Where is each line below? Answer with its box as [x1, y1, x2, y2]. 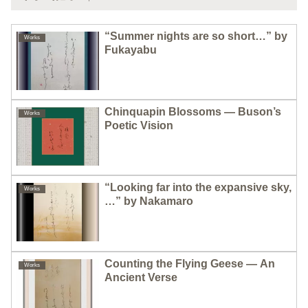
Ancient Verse [104, 271, 177, 283]
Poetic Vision [104, 120, 173, 132]
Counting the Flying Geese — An [104, 257, 275, 269]
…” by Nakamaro [104, 195, 193, 208]
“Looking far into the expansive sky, [104, 181, 291, 194]
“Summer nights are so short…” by [104, 30, 287, 42]
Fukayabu [104, 43, 157, 56]
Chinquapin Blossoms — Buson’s [104, 106, 281, 118]
